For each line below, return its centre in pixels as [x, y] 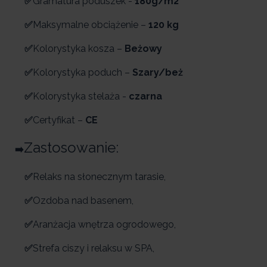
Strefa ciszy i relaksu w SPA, [94, 249]
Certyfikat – [59, 120]
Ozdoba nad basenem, [83, 201]
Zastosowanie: [71, 148]
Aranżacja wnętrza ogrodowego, [104, 225]
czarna [145, 97]
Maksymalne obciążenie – [89, 25]
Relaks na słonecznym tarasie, [99, 177]
